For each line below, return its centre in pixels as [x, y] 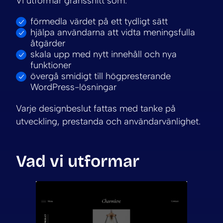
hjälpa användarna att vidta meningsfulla [113, 33]
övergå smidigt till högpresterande [101, 76]
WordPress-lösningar [73, 87]
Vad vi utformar [78, 161]
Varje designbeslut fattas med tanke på [96, 108]
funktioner [51, 65]
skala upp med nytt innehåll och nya [104, 55]
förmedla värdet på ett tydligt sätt [99, 22]
